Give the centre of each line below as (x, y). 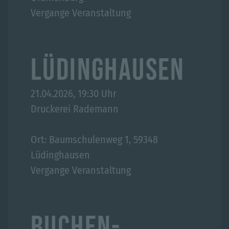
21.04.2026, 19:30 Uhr (74, 94)
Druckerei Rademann (75, 109)
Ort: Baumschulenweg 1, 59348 (94, 140)
